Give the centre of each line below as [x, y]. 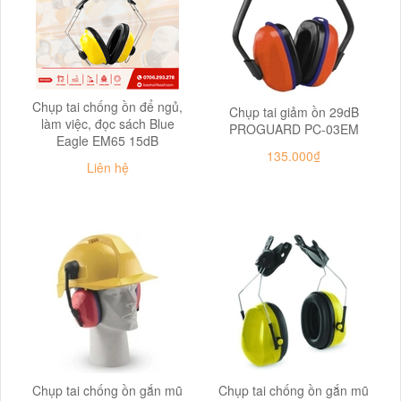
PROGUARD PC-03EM [294, 128]
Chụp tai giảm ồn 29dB [294, 111]
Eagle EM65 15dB [107, 140]
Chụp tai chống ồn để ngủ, [107, 106]
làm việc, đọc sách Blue [107, 123]
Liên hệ [107, 167]
